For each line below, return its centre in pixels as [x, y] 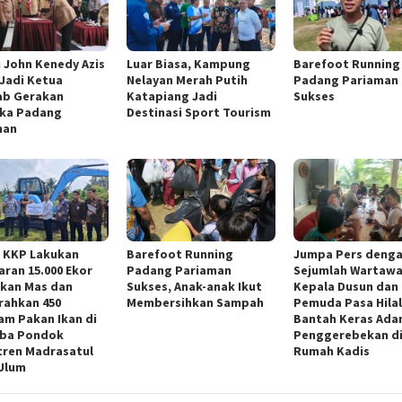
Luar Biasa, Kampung [189, 63]
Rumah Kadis [331, 351]
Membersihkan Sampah [196, 303]
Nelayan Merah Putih [188, 79]
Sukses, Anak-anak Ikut [195, 287]
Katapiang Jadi [172, 96]
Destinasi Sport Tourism [199, 112]
